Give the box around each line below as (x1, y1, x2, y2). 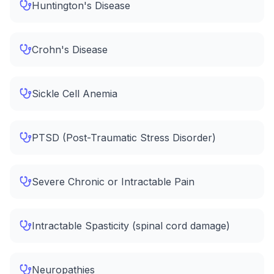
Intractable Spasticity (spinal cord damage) (32, 220, 230, 232)
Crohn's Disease (32, 43, 108, 56)
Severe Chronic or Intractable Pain (32, 176, 194, 188)
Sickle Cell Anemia (32, 87, 117, 100)
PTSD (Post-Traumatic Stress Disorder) (32, 131, 216, 144)
